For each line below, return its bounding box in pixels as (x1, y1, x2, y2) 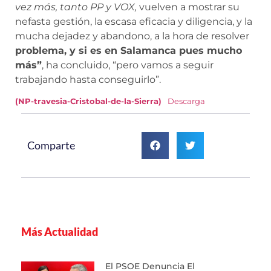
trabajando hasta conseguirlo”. (15, 73, 161, 85)
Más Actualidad (21, 224, 98, 238)
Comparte (27, 139, 75, 152)
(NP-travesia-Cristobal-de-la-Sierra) (15, 96, 162, 106)
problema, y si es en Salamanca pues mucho (15, 44, 242, 56)
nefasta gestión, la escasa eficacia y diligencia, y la (15, 15, 252, 27)
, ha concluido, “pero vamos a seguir (42, 59, 214, 71)
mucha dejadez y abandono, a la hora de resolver (15, 30, 249, 42)
